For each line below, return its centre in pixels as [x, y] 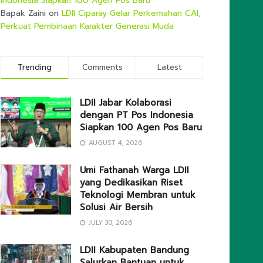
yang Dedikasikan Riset [131, 183]
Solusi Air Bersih [116, 208]
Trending [35, 68]
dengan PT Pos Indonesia [136, 115]
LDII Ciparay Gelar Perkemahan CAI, [131, 14]
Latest [169, 68]
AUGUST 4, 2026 [114, 143]
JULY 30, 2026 [109, 223]
